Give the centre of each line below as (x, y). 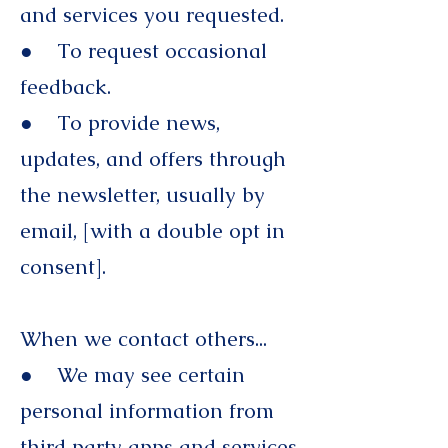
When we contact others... (143, 338)
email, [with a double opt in (152, 230)
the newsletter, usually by (142, 194)
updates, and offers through (153, 158)
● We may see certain (132, 374)
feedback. (65, 86)
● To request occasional (143, 50)
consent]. (66, 266)
